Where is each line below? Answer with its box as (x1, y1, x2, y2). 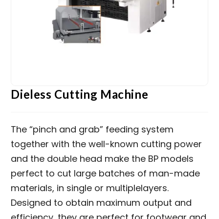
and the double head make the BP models (11, 152, 194, 165)
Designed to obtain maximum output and (11, 196, 192, 209)
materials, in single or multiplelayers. (11, 181, 169, 194)
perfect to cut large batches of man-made (11, 167, 200, 179)
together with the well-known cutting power (11, 137, 202, 150)
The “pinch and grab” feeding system (11, 123, 174, 135)
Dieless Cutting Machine (11, 87, 149, 101)
